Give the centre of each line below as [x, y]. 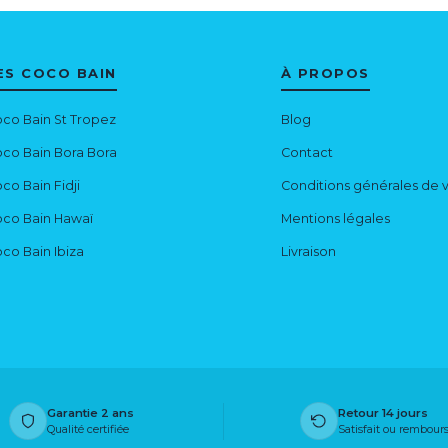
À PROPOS [325, 73]
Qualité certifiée [87, 429]
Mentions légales [335, 219]
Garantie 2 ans [90, 413]
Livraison [308, 252]
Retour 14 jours [382, 413]
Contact [306, 153]
